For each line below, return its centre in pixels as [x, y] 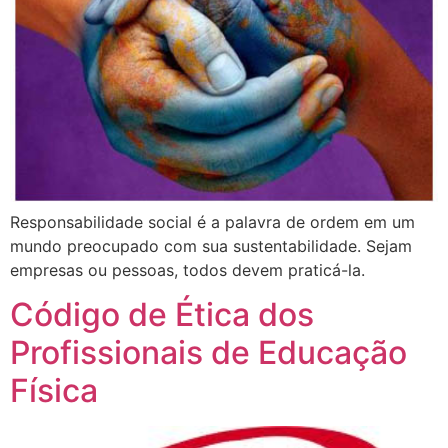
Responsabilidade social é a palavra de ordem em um [212, 222]
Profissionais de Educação [208, 353]
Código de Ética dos [162, 315]
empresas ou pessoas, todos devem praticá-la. [187, 270]
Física [54, 391]
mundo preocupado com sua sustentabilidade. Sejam [211, 246]
